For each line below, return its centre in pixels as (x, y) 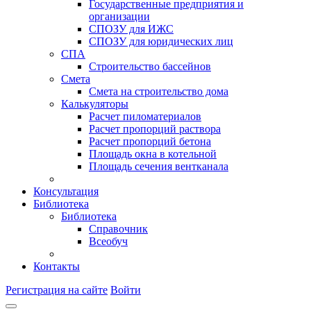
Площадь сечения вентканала (159, 166)
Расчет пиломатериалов (145, 116)
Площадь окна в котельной (153, 154)
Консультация (66, 191)
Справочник (118, 229)
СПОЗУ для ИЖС (131, 29)
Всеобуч (108, 241)
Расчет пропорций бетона (150, 141)
